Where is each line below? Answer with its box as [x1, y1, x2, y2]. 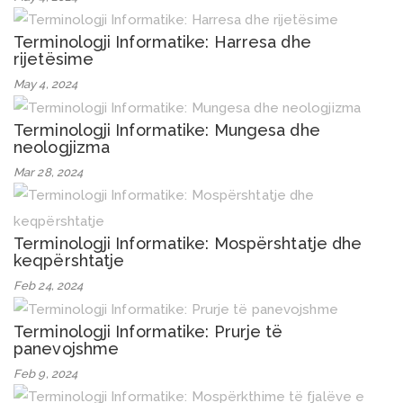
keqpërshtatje [13, 251, 125, 271]
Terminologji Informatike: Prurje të [13, 321, 283, 341]
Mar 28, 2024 [13, 166, 84, 180]
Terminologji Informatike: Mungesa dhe [13, 121, 320, 140]
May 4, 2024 [13, 77, 78, 92]
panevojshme [13, 338, 120, 358]
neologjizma [13, 138, 111, 157]
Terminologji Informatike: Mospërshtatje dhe [13, 234, 363, 254]
